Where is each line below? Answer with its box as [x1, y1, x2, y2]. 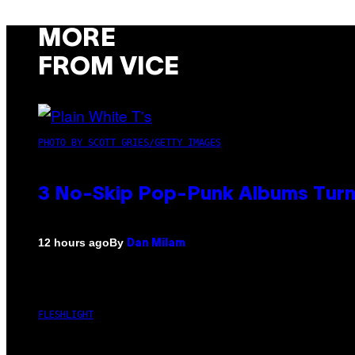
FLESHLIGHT [38, 308, 94, 320]
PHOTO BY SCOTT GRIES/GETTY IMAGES [38, 136, 221, 148]
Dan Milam [127, 238, 185, 249]
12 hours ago [38, 236, 109, 250]
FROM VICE [38, 56, 179, 80]
